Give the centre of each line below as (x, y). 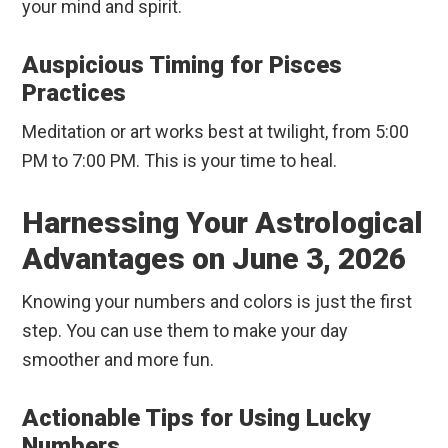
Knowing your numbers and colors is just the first (217, 302)
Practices (74, 93)
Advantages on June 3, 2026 (214, 259)
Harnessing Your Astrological (223, 223)
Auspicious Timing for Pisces (182, 65)
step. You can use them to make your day (185, 331)
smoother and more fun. (118, 360)
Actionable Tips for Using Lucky (196, 418)
